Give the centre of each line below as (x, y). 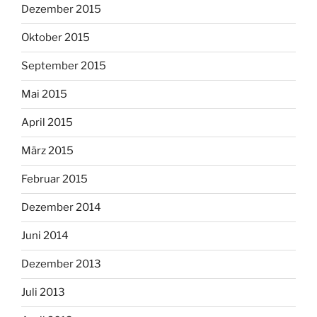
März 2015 (47, 151)
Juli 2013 (43, 293)
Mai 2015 (44, 94)
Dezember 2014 (61, 208)
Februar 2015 (54, 179)
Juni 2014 (45, 236)
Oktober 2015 (56, 38)
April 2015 (47, 123)
